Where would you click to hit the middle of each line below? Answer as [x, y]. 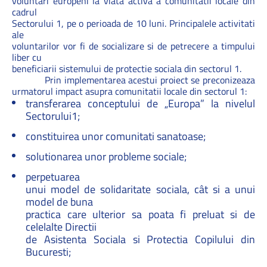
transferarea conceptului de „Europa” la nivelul [140, 103]
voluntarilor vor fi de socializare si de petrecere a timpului [133, 46]
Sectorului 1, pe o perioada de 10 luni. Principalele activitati [133, 23]
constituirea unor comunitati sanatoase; [116, 136]
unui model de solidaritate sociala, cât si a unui [140, 189]
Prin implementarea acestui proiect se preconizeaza [133, 80]
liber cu [27, 57]
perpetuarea [53, 177]
